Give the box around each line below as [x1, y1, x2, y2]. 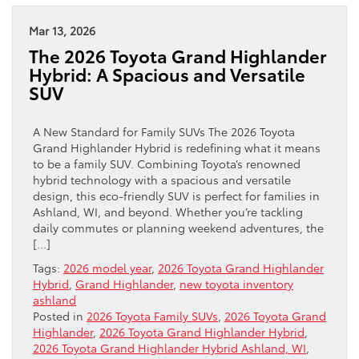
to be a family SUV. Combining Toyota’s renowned [33, 155, 301, 171]
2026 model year [63, 259, 151, 276]
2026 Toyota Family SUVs [87, 307, 218, 324]
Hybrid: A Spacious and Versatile [29, 61, 305, 87]
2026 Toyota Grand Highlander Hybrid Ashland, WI [33, 339, 306, 356]
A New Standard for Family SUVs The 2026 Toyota [33, 123, 295, 139]
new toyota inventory [179, 275, 293, 292]
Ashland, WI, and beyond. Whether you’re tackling [33, 203, 303, 220]
